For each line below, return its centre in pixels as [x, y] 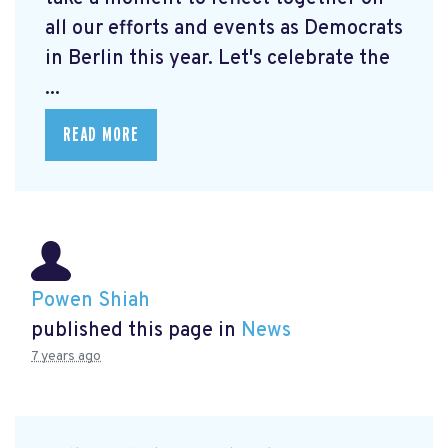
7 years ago [66, 357]
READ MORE [101, 135]
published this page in [136, 331]
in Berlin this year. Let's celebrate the [217, 59]
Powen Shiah [90, 301]
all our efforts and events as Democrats [224, 29]
